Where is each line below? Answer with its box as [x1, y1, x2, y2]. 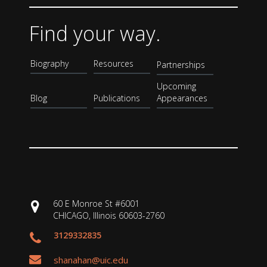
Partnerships [157, 58, 206, 70]
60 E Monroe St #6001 [53, 197, 140, 209]
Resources [94, 57, 134, 69]
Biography [30, 57, 69, 69]
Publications [94, 92, 141, 104]
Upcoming [157, 80, 197, 92]
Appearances [157, 92, 208, 104]
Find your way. [29, 19, 162, 47]
